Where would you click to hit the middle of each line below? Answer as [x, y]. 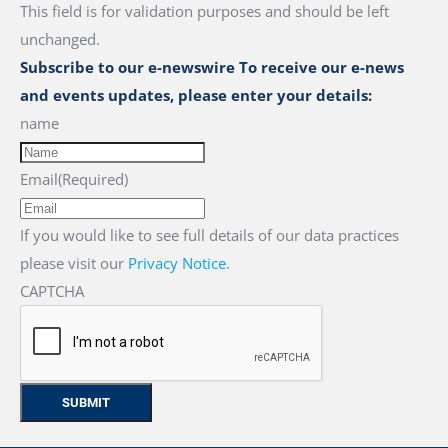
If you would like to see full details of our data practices [209, 235]
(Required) [93, 179]
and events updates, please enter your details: [196, 95]
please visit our [74, 263]
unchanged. [60, 39]
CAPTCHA [52, 291]
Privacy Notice [177, 263]
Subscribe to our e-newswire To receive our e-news [212, 67]
